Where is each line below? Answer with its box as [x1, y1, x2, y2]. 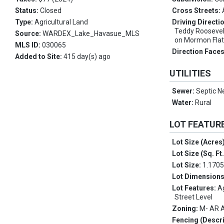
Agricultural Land [34, 18, 88, 26]
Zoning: [172, 204, 200, 213]
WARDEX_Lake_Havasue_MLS [42, 29, 139, 38]
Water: [172, 98, 195, 107]
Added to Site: [15, 52, 63, 61]
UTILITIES [169, 68, 211, 79]
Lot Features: [172, 184, 218, 192]
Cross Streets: [172, 6, 222, 15]
